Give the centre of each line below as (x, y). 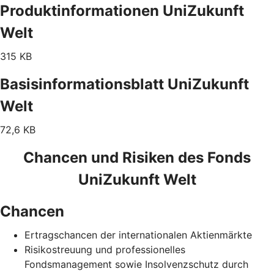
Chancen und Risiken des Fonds (137, 157)
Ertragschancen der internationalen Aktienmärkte (138, 235)
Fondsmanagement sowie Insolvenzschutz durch (136, 264)
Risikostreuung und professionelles (105, 249)
